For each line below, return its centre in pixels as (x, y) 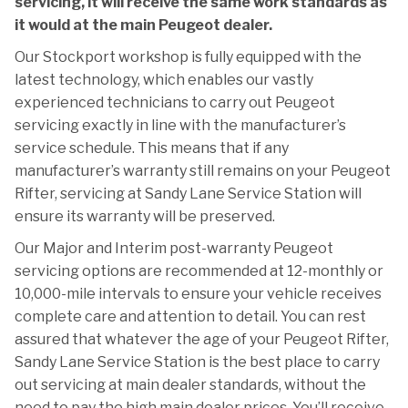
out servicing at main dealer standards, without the (190, 385)
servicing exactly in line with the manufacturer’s (180, 125)
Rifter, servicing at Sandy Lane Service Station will (188, 194)
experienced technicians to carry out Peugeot (175, 102)
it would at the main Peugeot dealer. (143, 25)
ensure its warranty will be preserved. (145, 216)
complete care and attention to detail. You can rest (190, 316)
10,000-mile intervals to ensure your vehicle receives (198, 294)
